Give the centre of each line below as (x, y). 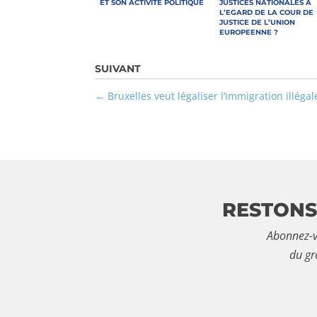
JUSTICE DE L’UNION (258, 22)
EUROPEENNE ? (249, 32)
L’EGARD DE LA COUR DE (267, 12)
